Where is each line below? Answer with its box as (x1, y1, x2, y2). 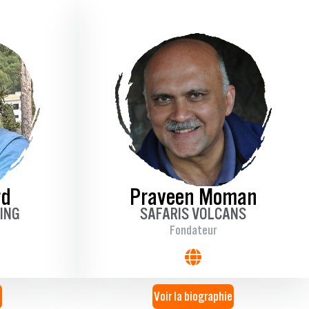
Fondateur (170, 223, 217, 238)
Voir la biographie (153, 289, 232, 304)
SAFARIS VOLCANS (140, 204, 246, 223)
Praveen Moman (129, 184, 257, 210)
